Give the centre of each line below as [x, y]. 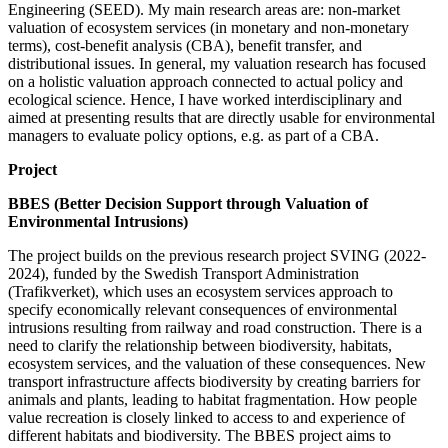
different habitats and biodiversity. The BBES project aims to [199, 435]
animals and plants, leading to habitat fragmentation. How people [212, 399]
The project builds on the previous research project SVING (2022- [217, 255]
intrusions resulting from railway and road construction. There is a [215, 327]
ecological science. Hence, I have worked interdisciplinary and [205, 99]
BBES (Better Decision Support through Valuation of [188, 203]
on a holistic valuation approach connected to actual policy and [205, 81]
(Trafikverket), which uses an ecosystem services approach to [200, 291]
